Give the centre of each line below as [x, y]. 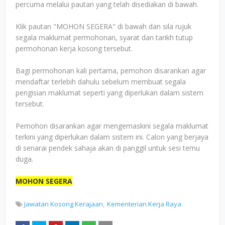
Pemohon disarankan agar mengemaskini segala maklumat [112, 126]
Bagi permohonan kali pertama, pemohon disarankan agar [111, 71]
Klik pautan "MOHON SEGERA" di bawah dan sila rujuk [103, 26]
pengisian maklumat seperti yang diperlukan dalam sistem [109, 93]
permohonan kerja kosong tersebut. [74, 48]
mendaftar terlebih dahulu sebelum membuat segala [101, 82]
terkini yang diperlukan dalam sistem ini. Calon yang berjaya [112, 137]
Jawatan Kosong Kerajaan [64, 204]
